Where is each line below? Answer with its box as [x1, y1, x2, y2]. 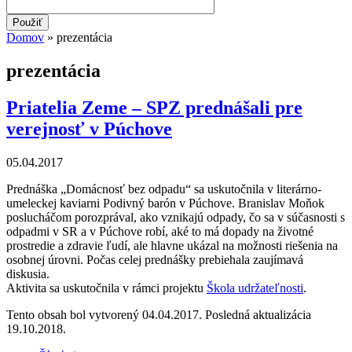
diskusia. [6, 266, 49, 280]
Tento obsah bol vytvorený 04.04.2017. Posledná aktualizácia [6, 307, 311, 321]
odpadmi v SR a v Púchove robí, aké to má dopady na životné [6, 224, 313, 238]
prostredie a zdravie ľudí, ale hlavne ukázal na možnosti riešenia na [6, 238, 338, 252]
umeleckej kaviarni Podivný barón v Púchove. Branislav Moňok [6, 196, 324, 210]
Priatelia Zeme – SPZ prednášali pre [6, 97, 302, 118]
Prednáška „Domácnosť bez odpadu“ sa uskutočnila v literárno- [6, 181, 321, 196]
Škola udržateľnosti [207, 280, 303, 295]
